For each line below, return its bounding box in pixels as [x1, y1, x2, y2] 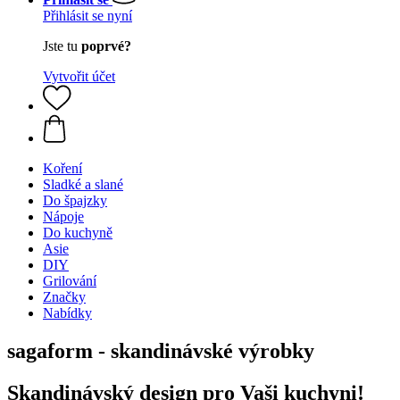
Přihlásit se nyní [43, 8, 132, 23]
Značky [43, 289, 86, 304]
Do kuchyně [43, 225, 112, 240]
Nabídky [43, 305, 92, 321]
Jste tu [43, 38, 81, 54]
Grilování [43, 273, 96, 288]
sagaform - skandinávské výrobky [7, 338, 314, 362]
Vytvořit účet [43, 69, 115, 84]
